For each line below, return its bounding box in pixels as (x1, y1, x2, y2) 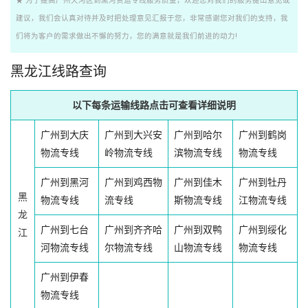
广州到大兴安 (104, 129, 162, 140)
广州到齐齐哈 (104, 223, 162, 235)
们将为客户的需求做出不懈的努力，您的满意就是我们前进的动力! (16, 32, 237, 41)
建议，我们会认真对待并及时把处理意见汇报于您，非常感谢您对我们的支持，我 (16, 14, 288, 23)
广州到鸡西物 (104, 176, 162, 188)
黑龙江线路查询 (10, 63, 107, 79)
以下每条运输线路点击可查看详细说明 (72, 99, 236, 111)
